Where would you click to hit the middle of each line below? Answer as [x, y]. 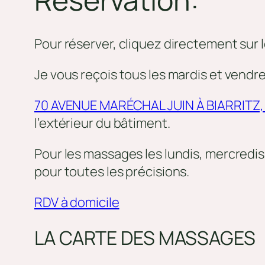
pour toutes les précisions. [112, 172]
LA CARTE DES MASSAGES [145, 237]
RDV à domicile [77, 203]
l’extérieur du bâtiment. [102, 123]
